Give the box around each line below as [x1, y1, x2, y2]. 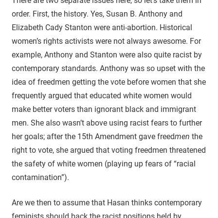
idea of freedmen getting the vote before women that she [12, 77, 206, 87]
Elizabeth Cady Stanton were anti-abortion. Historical [12, 22, 192, 32]
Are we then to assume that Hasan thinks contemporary [12, 198, 202, 207]
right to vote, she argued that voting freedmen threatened [12, 145, 206, 155]
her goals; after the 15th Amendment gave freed [12, 131, 175, 141]
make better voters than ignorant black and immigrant [12, 104, 196, 114]
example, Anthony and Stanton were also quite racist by [12, 50, 202, 59]
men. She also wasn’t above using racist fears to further [12, 118, 202, 127]
